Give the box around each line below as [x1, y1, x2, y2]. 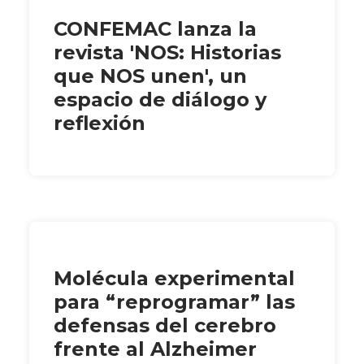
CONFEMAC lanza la [54, 17, 257, 41]
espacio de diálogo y [54, 88, 266, 112]
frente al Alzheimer [54, 337, 257, 362]
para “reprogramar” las [54, 290, 295, 314]
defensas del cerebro [54, 314, 276, 338]
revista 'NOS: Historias [54, 41, 281, 65]
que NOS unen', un [54, 64, 247, 89]
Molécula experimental [54, 266, 295, 291]
